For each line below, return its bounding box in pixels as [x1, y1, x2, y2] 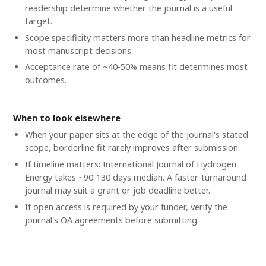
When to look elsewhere [13, 112, 121, 124]
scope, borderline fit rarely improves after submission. [24, 142, 240, 154]
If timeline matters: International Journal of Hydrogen [24, 159, 236, 170]
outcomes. [24, 74, 66, 86]
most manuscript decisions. [24, 45, 133, 56]
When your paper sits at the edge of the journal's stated [24, 129, 248, 141]
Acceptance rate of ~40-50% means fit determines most [24, 61, 248, 73]
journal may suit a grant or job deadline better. [24, 185, 210, 197]
